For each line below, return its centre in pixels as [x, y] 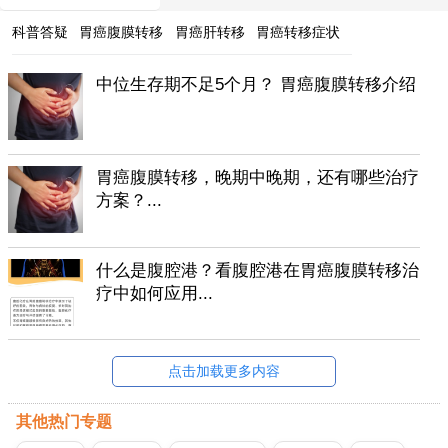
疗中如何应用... [155, 294]
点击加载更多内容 [224, 371]
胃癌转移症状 [298, 31]
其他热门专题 [64, 421]
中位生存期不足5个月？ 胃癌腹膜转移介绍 [256, 85]
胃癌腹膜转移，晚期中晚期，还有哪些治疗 [258, 178]
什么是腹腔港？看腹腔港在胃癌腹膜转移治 [258, 271]
